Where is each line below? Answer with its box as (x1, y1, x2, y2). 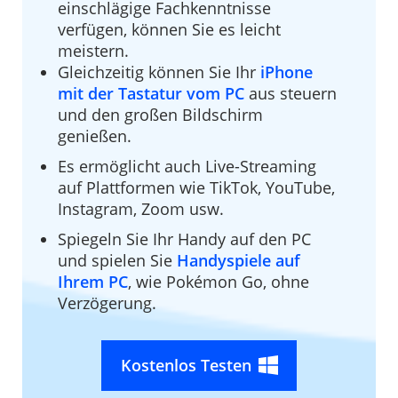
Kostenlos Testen (120, 354, 251, 376)
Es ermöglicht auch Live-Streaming (58, 155, 316, 177)
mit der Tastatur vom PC (58, 82, 244, 104)
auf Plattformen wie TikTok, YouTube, (58, 176, 335, 198)
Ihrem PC (58, 270, 128, 292)
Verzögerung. (58, 291, 156, 314)
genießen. (58, 124, 131, 147)
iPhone (260, 60, 313, 83)
